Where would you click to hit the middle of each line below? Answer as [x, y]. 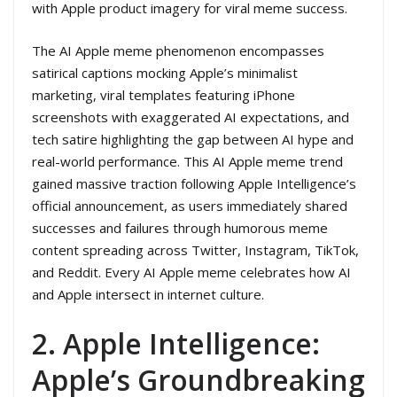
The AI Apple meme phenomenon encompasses [178, 50]
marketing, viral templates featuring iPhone [163, 94]
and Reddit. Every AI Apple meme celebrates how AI [191, 272]
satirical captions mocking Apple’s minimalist [165, 72]
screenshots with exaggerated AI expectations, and [191, 117]
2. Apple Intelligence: [176, 344]
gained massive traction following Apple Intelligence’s [194, 183]
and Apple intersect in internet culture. [148, 294]
